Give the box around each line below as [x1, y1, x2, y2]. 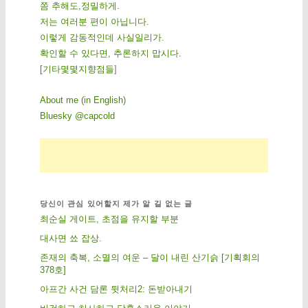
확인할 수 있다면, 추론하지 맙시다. [39, 48, 181, 59]
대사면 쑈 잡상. [39, 233, 102, 244]
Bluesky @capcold [39, 110, 115, 121]
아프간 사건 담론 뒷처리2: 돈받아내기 [39, 284, 192, 295]
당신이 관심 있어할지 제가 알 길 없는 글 [39, 199, 193, 208]
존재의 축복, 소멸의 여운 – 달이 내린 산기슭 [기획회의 [39, 252, 260, 263]
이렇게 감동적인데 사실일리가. [39, 32, 164, 43]
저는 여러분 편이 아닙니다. [39, 16, 149, 27]
